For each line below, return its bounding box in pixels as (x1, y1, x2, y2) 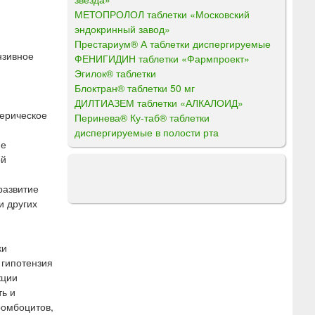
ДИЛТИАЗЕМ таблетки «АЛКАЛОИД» (75, 95, 243, 110)
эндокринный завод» (75, 21, 170, 36)
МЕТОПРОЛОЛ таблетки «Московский (75, 6, 250, 21)
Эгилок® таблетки (75, 65, 156, 80)
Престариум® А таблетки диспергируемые (75, 36, 271, 51)
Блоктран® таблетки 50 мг (75, 80, 195, 95)
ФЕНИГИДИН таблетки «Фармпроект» (75, 51, 250, 65)
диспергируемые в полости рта (75, 124, 219, 139)
